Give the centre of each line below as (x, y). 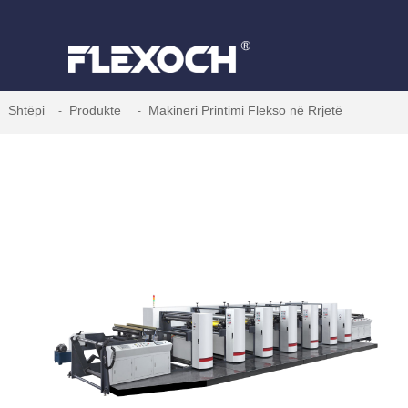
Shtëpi (27, 110)
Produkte (96, 110)
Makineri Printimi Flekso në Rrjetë (246, 110)
